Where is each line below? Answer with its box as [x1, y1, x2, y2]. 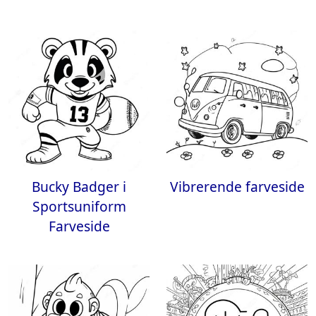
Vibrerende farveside [169, 177, 305, 196]
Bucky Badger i [32, 177, 126, 196]
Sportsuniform [32, 197, 126, 216]
